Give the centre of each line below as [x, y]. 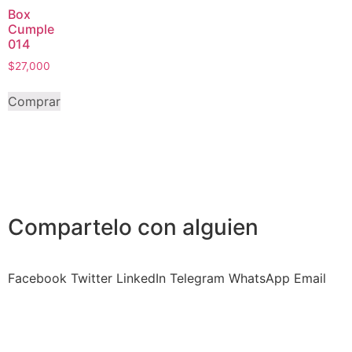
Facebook [37, 278]
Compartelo [73, 227]
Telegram [197, 278]
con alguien [198, 227]
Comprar [34, 101]
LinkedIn [141, 278]
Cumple [31, 29]
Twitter [92, 278]
